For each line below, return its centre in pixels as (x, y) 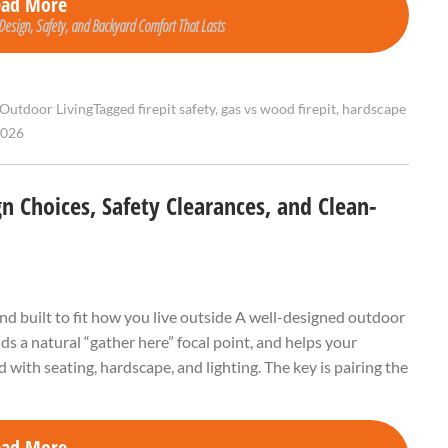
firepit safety (176, 109)
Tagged (115, 109)
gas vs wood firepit (278, 109)
